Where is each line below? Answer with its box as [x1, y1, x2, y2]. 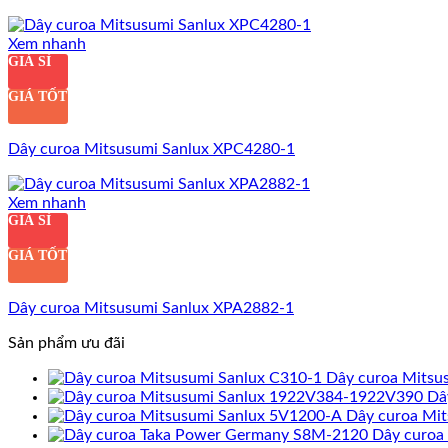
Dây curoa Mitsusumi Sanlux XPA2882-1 [8, 299, 294, 316]
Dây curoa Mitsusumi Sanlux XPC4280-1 [8, 140, 295, 157]
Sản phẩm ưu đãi [8, 334, 125, 351]
